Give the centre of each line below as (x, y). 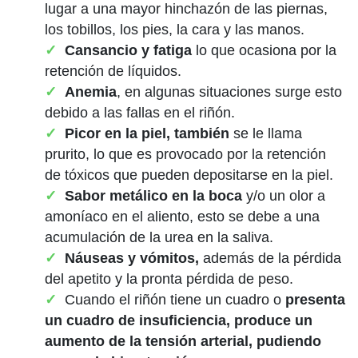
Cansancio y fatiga (128, 51)
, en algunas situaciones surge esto (229, 92)
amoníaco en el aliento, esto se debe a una (182, 217)
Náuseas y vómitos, (134, 259)
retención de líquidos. (113, 72)
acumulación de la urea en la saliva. (159, 238)
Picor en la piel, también (147, 134)
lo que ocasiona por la (264, 51)
